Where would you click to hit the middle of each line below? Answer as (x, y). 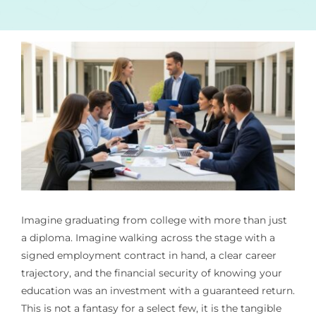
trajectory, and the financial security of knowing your (151, 273)
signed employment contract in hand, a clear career (148, 255)
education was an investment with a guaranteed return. (158, 290)
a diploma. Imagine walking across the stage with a (148, 237)
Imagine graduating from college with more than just (154, 220)
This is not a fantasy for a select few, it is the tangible (151, 308)
